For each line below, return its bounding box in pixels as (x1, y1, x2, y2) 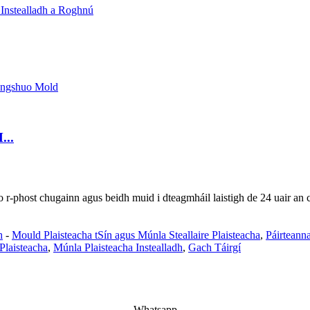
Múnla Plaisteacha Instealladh (53, 241, 183, 253)
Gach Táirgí (188, 241, 241, 253)
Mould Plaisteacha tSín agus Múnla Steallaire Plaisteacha (12, 228, 260, 241)
